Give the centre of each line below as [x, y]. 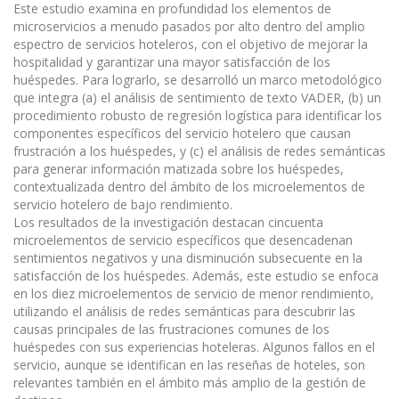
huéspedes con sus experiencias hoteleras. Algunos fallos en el [194, 347]
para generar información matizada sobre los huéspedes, [179, 169]
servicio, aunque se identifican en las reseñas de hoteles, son [189, 365]
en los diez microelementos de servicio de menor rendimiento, [194, 294]
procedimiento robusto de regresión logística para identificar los [198, 116]
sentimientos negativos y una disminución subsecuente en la [188, 258]
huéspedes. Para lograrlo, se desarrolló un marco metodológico [198, 80]
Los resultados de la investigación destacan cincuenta [168, 223]
